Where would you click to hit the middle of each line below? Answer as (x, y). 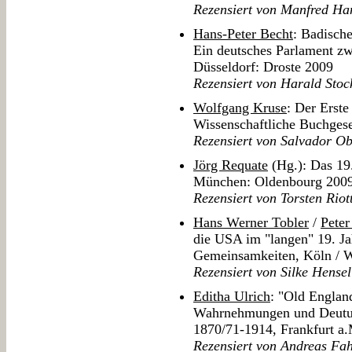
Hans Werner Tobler (251, 223)
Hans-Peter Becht (243, 34)
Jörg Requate (231, 165)
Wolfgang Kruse (240, 108)
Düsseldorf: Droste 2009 (263, 67)
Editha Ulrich (232, 297)
